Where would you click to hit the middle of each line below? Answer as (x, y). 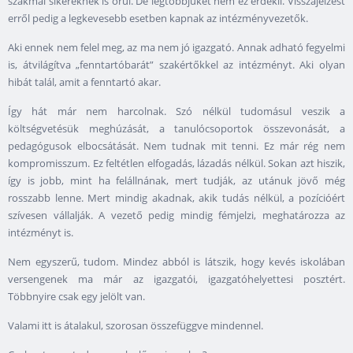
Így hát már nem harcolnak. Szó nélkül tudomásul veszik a (176, 111)
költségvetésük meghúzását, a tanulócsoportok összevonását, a (176, 129)
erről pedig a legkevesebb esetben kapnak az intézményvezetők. (158, 19)
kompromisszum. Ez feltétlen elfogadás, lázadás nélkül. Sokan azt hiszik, (176, 163)
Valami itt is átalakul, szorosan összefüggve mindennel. (137, 326)
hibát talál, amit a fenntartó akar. (85, 82)
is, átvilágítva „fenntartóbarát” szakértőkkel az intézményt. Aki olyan (176, 65)
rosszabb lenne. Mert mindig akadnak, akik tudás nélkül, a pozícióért (176, 198)
